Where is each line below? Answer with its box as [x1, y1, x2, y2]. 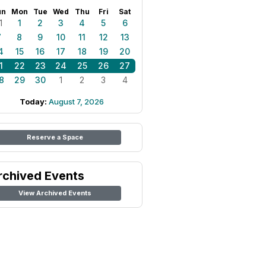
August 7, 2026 [49, 97, 104, 106]
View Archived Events [18, 189, 91, 197]
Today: [20, 97, 49, 106]
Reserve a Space [26, 133, 83, 141]
